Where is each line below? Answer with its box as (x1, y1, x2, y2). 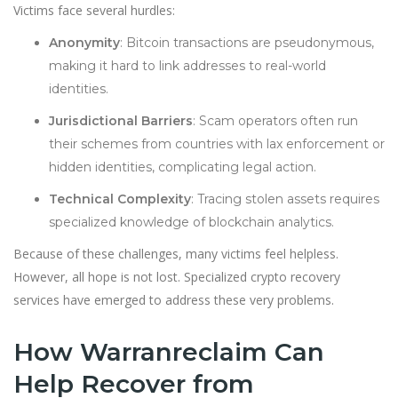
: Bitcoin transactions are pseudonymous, (120, 35, 374, 51)
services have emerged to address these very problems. (13, 291, 334, 308)
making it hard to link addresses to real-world (49, 58, 326, 74)
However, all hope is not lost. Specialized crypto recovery (13, 268, 340, 285)
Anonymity (49, 35, 120, 51)
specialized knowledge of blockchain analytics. (49, 214, 334, 230)
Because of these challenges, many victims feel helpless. (13, 245, 338, 262)
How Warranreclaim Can (13, 337, 324, 367)
